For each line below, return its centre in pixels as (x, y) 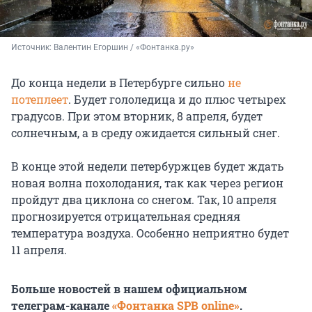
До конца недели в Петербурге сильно (119, 82)
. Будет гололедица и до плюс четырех (177, 99)
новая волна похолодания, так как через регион (147, 182)
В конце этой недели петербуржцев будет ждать (147, 166)
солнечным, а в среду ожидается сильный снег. (146, 132)
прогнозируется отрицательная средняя (126, 216)
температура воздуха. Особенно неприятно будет (150, 233)
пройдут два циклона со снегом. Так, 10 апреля (144, 199)
